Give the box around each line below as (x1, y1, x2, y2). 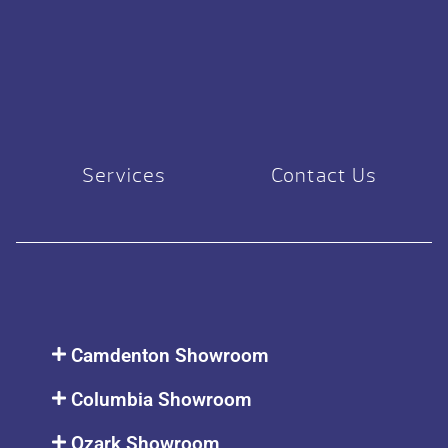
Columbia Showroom (71, 388, 253, 411)
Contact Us (271, 163, 377, 188)
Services (82, 163, 166, 188)
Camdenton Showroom (71, 344, 270, 367)
